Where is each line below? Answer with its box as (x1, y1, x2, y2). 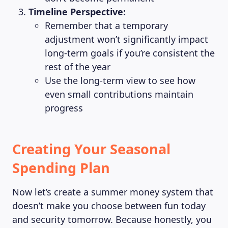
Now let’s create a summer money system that (12, 186, 213, 198)
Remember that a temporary (45, 19, 168, 32)
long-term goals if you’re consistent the (45, 47, 215, 59)
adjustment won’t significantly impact (45, 33, 208, 45)
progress (45, 102, 83, 114)
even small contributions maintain (45, 88, 193, 100)
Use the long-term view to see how (45, 74, 195, 87)
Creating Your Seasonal (12, 139, 170, 158)
